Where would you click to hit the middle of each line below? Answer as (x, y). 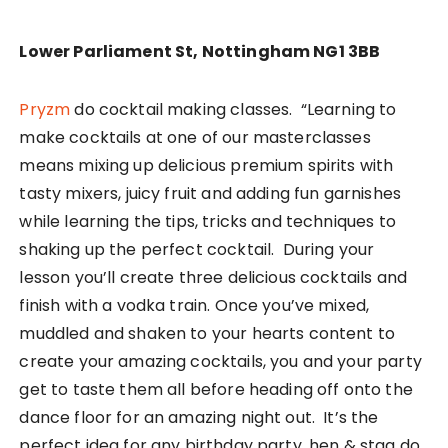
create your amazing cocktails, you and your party (220, 361)
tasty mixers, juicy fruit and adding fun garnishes (210, 193)
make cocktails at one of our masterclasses (195, 137)
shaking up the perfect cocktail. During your (197, 249)
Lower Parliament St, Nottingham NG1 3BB (200, 51)
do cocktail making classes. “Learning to (233, 109)
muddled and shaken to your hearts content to (207, 333)
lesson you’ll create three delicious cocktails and (213, 277)
